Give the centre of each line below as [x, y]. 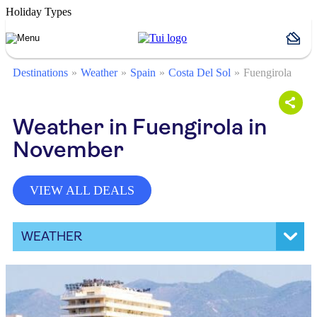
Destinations [40, 73]
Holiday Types [39, 12]
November [68, 150]
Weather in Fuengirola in [140, 127]
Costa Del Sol [200, 73]
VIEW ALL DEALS [82, 190]
